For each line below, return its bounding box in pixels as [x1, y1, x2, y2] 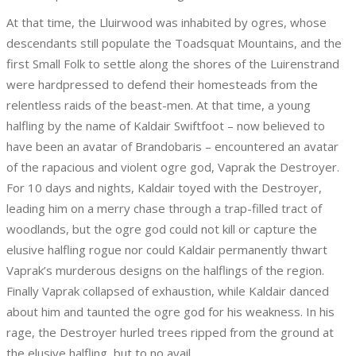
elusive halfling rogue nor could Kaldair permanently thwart [6, 242, 327, 257]
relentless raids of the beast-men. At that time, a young [6, 97, 311, 113]
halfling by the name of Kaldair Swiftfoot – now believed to [6, 118, 325, 133]
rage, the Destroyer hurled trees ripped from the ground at [6, 324, 334, 340]
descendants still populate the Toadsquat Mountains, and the [6, 35, 342, 51]
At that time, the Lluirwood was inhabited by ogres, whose [6, 14, 327, 30]
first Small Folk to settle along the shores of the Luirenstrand [6, 56, 339, 72]
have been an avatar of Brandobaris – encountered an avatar [6, 138, 339, 154]
